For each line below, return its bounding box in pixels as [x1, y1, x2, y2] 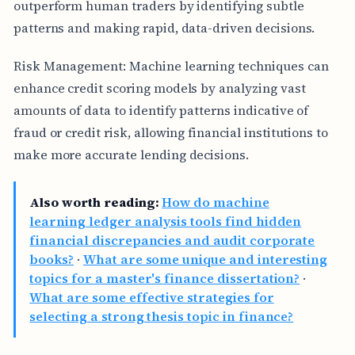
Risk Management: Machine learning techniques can [13, 56, 329, 74]
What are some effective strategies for [29, 288, 274, 307]
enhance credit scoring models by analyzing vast [13, 78, 306, 97]
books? [29, 250, 74, 269]
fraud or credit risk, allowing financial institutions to [13, 123, 329, 141]
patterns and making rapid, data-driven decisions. [13, 18, 315, 36]
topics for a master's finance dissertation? [29, 269, 300, 288]
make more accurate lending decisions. [13, 145, 250, 163]
